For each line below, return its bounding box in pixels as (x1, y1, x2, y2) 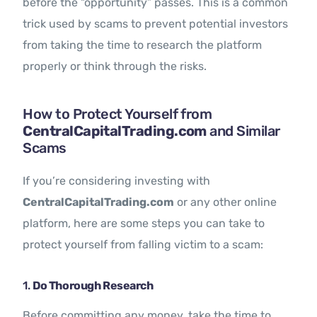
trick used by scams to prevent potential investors (23, 17, 289, 31)
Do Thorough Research (33, 279, 154, 293)
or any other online (174, 195, 277, 209)
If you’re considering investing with (23, 174, 211, 188)
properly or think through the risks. (23, 59, 207, 74)
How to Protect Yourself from (23, 105, 212, 123)
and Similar (206, 122, 280, 140)
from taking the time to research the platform (23, 38, 263, 52)
